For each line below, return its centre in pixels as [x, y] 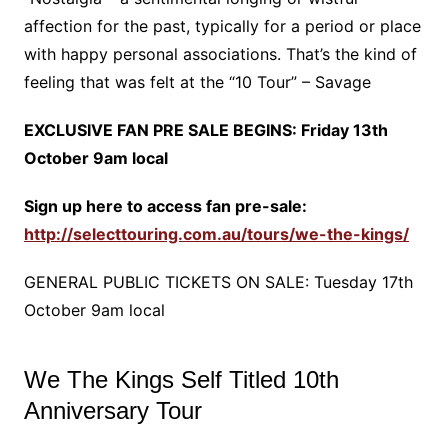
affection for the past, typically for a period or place [222, 25]
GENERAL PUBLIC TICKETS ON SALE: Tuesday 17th [218, 281]
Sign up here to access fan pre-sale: [165, 205]
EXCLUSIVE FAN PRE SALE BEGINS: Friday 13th [205, 129]
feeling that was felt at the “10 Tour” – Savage [197, 81]
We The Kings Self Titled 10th [181, 379]
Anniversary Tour [112, 410]
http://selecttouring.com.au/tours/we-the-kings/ [216, 233]
